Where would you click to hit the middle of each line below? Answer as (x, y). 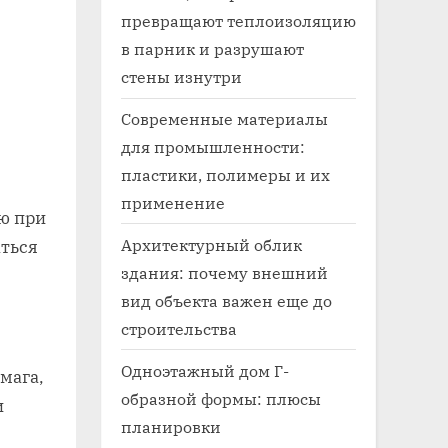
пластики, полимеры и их (225, 174)
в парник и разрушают (212, 49)
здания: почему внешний (224, 272)
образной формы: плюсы (221, 398)
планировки (171, 426)
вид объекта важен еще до (226, 300)
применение (173, 202)
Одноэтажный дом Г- (205, 370)
